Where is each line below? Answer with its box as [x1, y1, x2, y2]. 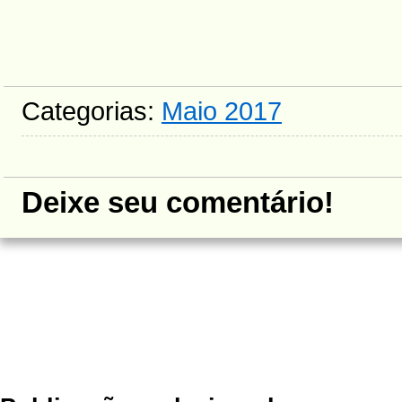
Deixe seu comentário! [22, 187, 334, 219]
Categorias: [22, 96, 162, 126]
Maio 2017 [162, 96, 282, 126]
